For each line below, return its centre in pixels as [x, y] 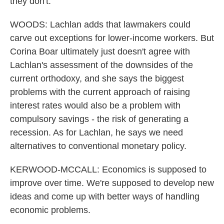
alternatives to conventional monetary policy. [98, 146]
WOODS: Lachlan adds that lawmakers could [100, 24]
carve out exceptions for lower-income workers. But [112, 38]
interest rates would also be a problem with [95, 105]
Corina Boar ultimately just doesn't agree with [100, 51]
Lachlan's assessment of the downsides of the [101, 65]
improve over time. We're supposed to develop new [112, 183]
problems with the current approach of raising [100, 92]
